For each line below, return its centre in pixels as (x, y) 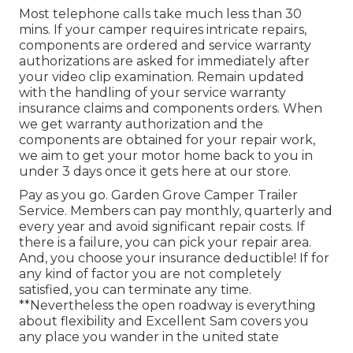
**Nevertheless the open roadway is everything (167, 305)
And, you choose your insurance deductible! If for (174, 258)
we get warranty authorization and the (141, 124)
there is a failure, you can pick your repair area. (165, 242)
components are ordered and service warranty (165, 45)
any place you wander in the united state (149, 336)
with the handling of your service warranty (152, 92)
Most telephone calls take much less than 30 (160, 13)
